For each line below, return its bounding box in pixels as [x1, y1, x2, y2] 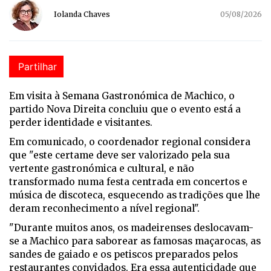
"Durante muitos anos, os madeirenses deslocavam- [9, 221, 253, 233]
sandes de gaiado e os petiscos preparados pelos [9, 248, 238, 260]
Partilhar [18, 60, 57, 73]
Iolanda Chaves [54, 9, 110, 19]
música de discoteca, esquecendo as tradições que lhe [9, 189, 260, 201]
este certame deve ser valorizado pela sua [33, 149, 230, 161]
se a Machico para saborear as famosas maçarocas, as [9, 235, 261, 247]
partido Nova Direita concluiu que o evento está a [9, 103, 241, 115]
